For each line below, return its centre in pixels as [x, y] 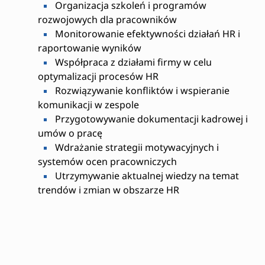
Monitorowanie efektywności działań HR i [146, 34]
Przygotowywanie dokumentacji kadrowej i [150, 119]
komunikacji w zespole [88, 105]
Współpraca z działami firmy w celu [132, 62]
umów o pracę [70, 133]
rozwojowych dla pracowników [107, 20]
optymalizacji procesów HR [98, 76]
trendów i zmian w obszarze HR [108, 190]
